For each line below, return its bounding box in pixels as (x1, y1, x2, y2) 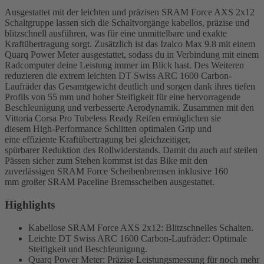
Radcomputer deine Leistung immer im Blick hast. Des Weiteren (5, 60, 244, 71)
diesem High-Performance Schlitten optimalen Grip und (5, 124, 212, 134)
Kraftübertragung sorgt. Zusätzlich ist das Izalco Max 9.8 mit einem (5, 39, 255, 49)
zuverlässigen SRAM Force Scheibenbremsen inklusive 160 (5, 166, 228, 177)
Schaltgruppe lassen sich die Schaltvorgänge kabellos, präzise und (5, 18, 249, 28)
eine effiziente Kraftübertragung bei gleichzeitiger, (5, 134, 190, 145)
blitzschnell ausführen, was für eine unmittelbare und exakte (5, 28, 227, 39)
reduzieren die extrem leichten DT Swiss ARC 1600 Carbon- (5, 71, 232, 81)
